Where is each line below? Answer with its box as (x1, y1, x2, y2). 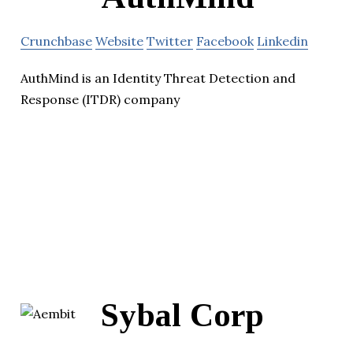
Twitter (147, 32, 193, 49)
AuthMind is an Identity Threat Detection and (20, 69, 295, 86)
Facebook (196, 32, 254, 49)
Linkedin (257, 32, 308, 49)
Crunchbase (20, 32, 92, 49)
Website (95, 32, 143, 49)
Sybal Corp (101, 297, 264, 334)
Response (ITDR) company (20, 91, 180, 107)
